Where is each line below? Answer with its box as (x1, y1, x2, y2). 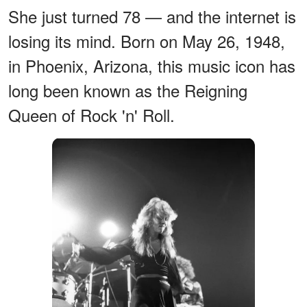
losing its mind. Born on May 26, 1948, (8, 28, 285, 53)
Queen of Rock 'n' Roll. (8, 102, 175, 127)
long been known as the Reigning (8, 77, 247, 102)
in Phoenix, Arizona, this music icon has (8, 53, 295, 77)
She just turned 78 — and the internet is (8, 3, 296, 28)
